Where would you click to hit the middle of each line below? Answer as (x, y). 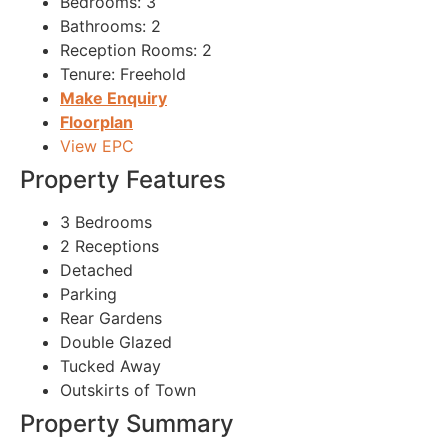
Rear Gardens (111, 318)
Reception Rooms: (128, 50)
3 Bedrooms (106, 222)
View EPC (97, 146)
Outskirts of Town (128, 390)
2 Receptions (109, 246)
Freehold (150, 74)
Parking (88, 294)
